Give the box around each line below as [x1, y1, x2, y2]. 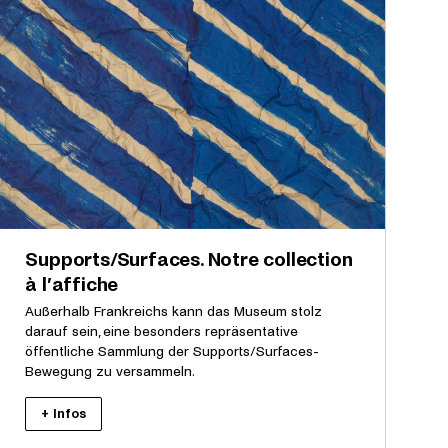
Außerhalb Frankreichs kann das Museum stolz [25, 303, 323, 319]
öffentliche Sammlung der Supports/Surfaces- [25, 343, 320, 359]
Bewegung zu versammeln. [25, 363, 196, 379]
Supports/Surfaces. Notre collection [25, 248, 353, 270]
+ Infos [41, 406, 87, 421]
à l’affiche [25, 273, 119, 295]
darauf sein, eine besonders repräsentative [25, 323, 299, 339]
